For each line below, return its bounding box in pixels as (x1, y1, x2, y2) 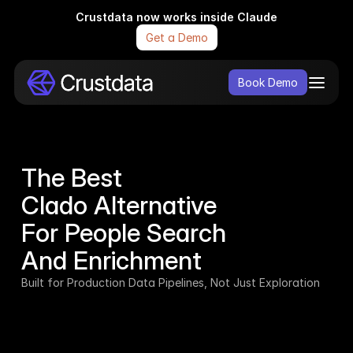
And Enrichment (20, 245, 202, 276)
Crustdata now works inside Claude (76, 10, 277, 24)
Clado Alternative (20, 190, 223, 221)
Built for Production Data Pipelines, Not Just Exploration (20, 276, 320, 289)
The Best (20, 162, 128, 193)
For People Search (20, 217, 226, 248)
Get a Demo (145, 31, 208, 44)
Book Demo (238, 76, 299, 89)
